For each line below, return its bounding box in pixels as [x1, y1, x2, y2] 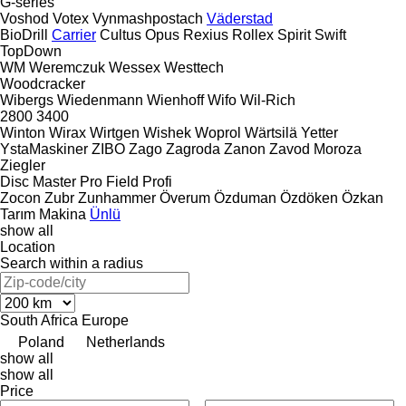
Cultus [100, 26, 141, 43]
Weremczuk [29, 59, 105, 75]
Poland [18, 333, 64, 350]
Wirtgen [90, 124, 140, 140]
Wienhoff [147, 92, 204, 108]
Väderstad [207, 10, 273, 26]
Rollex [232, 26, 274, 43]
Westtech [164, 59, 224, 75]
